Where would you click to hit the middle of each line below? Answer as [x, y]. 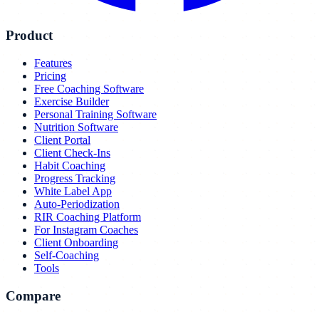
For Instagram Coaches [86, 230]
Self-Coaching [67, 256]
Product [29, 36]
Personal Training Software [95, 115]
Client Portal [62, 140]
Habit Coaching [70, 166]
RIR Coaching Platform [88, 217]
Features [53, 63]
